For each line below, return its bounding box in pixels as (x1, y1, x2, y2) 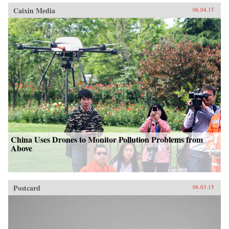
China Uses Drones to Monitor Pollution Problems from (11, 133, 203, 145)
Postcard (13, 182, 40, 193)
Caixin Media (13, 5, 55, 16)
